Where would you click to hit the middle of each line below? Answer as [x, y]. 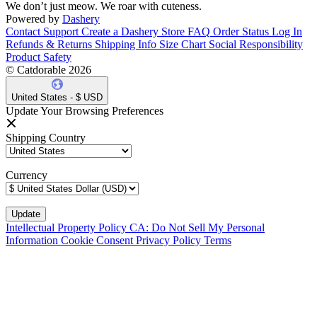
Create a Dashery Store [133, 32]
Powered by [33, 19]
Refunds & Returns [49, 45]
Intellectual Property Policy [68, 228]
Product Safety [39, 57]
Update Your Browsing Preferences [85, 111]
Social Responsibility [256, 45]
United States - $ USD [57, 98]
